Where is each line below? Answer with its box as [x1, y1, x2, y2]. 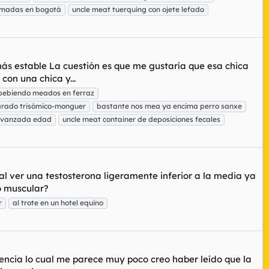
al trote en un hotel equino [13, 198, 103, 207]
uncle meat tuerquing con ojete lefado [72, 5, 204, 14]
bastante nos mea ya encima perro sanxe [97, 101, 242, 111]
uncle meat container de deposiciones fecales [62, 115, 220, 124]
